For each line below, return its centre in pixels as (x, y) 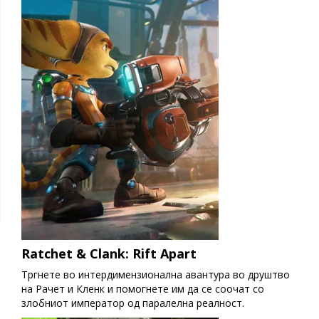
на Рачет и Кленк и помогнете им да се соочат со (143, 289)
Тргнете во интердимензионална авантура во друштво (156, 275)
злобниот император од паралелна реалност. (133, 303)
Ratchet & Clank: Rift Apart (109, 254)
